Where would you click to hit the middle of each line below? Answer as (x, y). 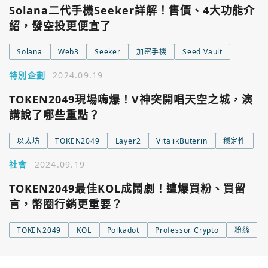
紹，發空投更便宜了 (60, 26)
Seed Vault (203, 52)
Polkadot (123, 230)
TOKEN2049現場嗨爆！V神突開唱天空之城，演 (131, 99)
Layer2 (128, 141)
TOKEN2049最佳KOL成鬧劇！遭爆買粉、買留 (127, 188)
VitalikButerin (182, 141)
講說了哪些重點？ (54, 115)
